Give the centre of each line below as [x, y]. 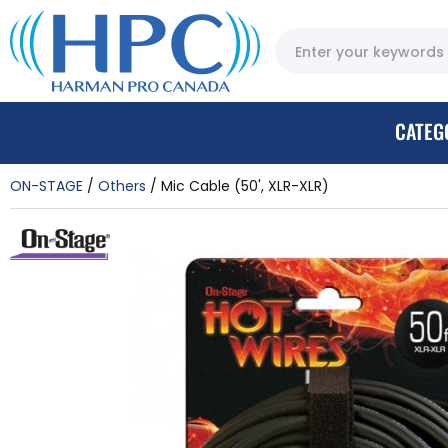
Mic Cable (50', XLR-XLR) [245, 185]
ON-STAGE [46, 185]
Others [122, 185]
